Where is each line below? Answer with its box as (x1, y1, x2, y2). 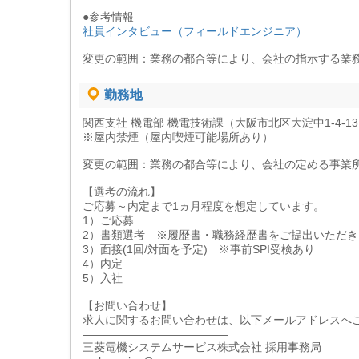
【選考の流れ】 (83, 185, 161, 199)
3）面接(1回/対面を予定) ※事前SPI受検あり (83, 243, 315, 256)
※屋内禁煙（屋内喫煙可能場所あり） (83, 131, 273, 144)
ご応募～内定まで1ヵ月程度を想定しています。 (83, 200, 325, 213)
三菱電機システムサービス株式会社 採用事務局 (83, 341, 321, 354)
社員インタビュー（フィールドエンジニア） (83, 25, 307, 38)
